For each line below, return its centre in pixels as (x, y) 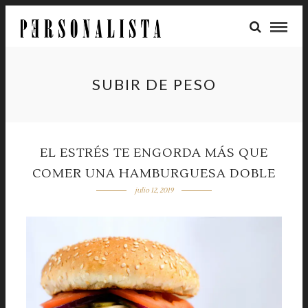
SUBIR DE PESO (154, 84)
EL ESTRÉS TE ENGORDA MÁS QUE (154, 153)
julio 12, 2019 (154, 190)
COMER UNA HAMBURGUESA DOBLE (154, 174)
